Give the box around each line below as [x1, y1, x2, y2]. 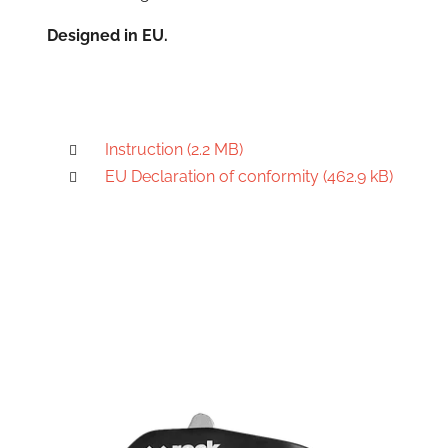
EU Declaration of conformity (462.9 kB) [104, 166, 393, 186]
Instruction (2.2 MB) [104, 139, 243, 159]
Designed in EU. [46, 25, 168, 45]
